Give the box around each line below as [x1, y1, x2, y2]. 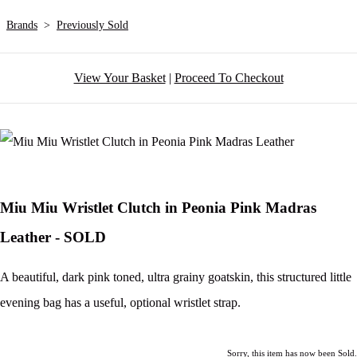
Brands [6, 19, 37, 32]
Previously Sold [57, 19, 128, 32]
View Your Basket [73, 71, 166, 85]
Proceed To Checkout [174, 71, 284, 85]
